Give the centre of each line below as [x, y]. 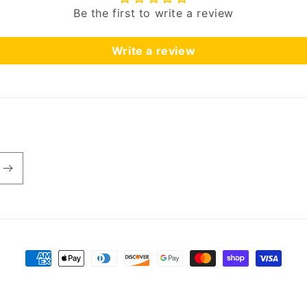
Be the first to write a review [153, 13]
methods [49, 278]
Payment [49, 259]
